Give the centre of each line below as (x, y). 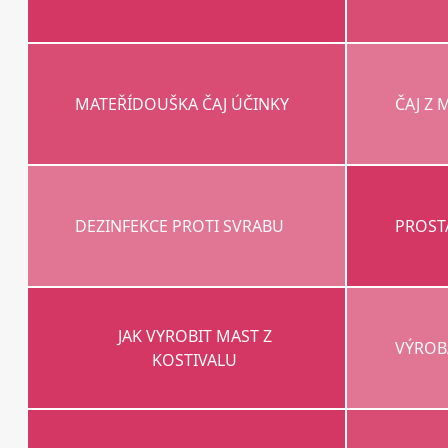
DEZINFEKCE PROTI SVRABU (180, 226)
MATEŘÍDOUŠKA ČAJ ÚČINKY (182, 104)
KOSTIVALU (194, 360)
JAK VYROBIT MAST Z (194, 336)
